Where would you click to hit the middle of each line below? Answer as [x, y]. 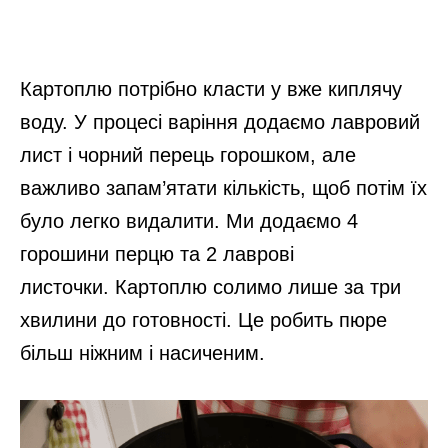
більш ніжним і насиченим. [142, 353]
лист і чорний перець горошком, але [188, 155]
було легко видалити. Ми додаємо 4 [189, 221]
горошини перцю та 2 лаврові [157, 254]
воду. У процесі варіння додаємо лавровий [220, 122]
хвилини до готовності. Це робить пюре [203, 320]
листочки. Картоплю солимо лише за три [210, 287]
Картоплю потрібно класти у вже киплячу [211, 89]
